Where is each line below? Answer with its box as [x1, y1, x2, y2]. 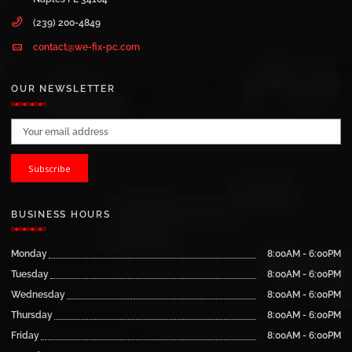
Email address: [10, 121, 76, 134]
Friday [11, 329, 39, 342]
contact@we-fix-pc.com [33, 40, 140, 53]
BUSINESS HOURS [11, 207, 111, 220]
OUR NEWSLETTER [11, 82, 115, 95]
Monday [11, 247, 47, 260]
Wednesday [11, 288, 65, 301]
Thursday [11, 309, 53, 321]
